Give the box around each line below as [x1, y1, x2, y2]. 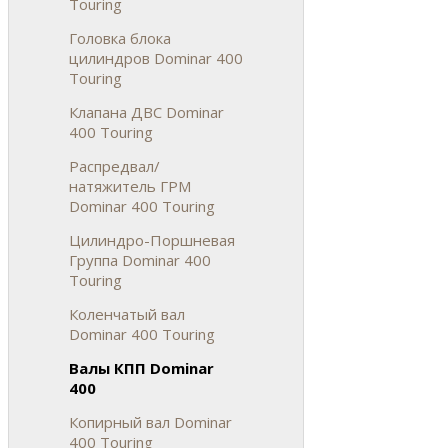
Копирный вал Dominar [69, 411, 232, 432]
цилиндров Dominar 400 [69, 47, 243, 68]
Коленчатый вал [69, 303, 185, 324]
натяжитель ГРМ [69, 175, 191, 196]
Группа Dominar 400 [69, 249, 211, 270]
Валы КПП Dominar [69, 357, 214, 378]
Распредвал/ [69, 155, 160, 176]
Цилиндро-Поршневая [69, 229, 235, 250]
